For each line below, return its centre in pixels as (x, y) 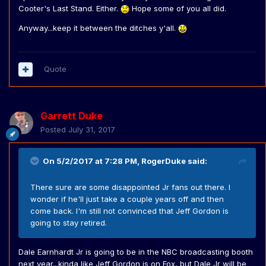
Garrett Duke (72, 116)
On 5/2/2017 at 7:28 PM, (92, 161)
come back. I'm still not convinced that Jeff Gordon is (129, 211)
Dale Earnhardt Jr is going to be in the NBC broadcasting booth (136, 252)
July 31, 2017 (92, 130)
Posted (54, 130)
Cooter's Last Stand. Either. (69, 9)
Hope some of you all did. (178, 9)
